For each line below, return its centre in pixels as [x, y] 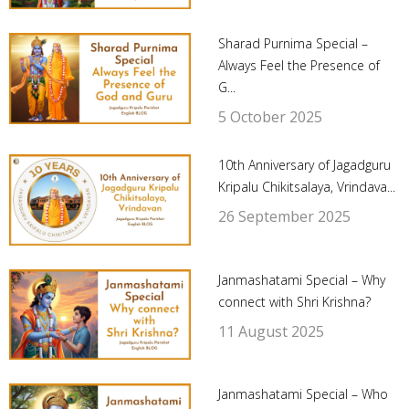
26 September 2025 [284, 217]
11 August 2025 [271, 331]
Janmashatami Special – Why [301, 279]
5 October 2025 [270, 117]
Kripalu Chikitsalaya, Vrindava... [306, 187]
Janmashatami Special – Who [303, 394]
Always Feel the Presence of [299, 66]
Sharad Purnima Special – [293, 44]
